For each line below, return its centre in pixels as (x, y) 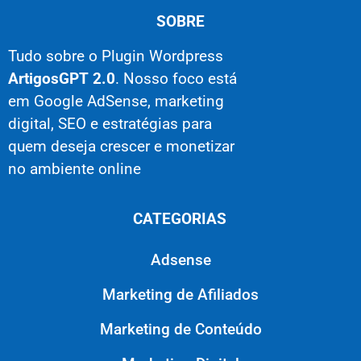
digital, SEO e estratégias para (110, 124)
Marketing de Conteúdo (180, 330)
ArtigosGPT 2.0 (62, 79)
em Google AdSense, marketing (116, 101)
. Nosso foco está (176, 79)
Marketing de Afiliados (180, 295)
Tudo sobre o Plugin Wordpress (116, 56)
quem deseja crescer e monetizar (121, 146)
